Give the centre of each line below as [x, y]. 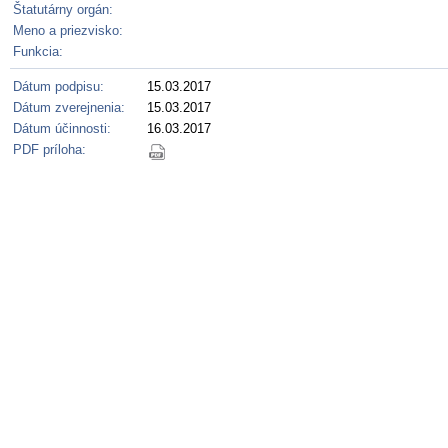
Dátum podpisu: [58, 86]
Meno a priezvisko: [68, 30]
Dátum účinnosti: [62, 128]
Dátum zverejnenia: [69, 107]
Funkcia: [38, 51]
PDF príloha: [49, 149]
